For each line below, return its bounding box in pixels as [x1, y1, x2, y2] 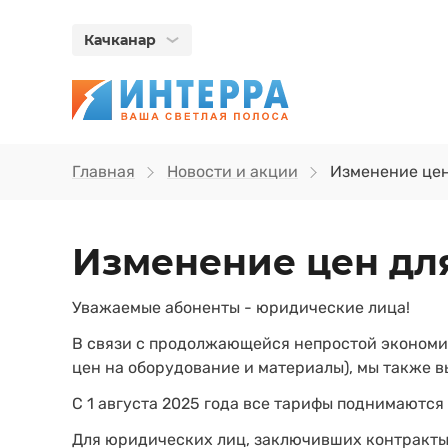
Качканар [84, 31, 156, 49]
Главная [72, 162, 135, 181]
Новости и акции [167, 162, 298, 181]
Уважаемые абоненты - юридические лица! [72, 298, 410, 317]
